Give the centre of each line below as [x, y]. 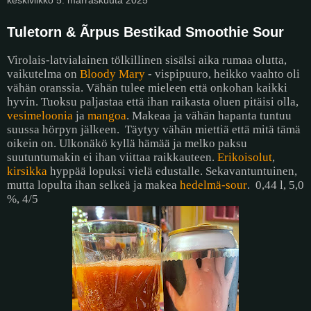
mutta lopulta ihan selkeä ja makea [93, 185]
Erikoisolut [245, 158]
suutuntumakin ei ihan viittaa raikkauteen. [112, 158]
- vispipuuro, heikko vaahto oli [222, 74]
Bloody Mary [112, 74]
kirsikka [27, 171]
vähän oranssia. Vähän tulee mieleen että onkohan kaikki [147, 88]
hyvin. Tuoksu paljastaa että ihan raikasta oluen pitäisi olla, [153, 102]
